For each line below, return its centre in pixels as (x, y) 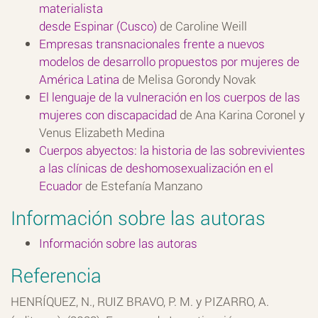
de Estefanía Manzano (142, 185)
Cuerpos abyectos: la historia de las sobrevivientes (172, 150)
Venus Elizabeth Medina (102, 132)
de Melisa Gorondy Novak (187, 79)
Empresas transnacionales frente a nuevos (152, 43)
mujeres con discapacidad (108, 114)
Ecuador (61, 185)
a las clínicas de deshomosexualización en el (156, 168)
